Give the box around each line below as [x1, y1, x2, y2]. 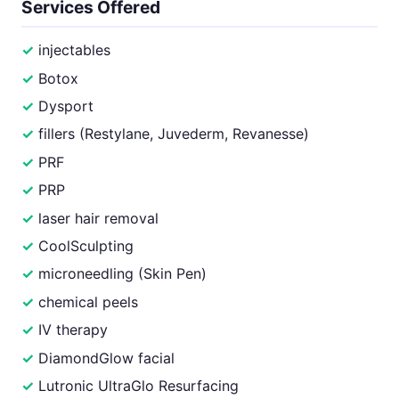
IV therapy [38, 321, 109, 339]
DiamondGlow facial [38, 348, 175, 367]
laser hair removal [38, 208, 159, 227]
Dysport [38, 97, 94, 116]
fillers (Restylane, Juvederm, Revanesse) [38, 125, 310, 143]
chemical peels [38, 292, 139, 311]
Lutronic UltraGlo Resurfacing [38, 376, 240, 395]
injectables [38, 41, 111, 60]
